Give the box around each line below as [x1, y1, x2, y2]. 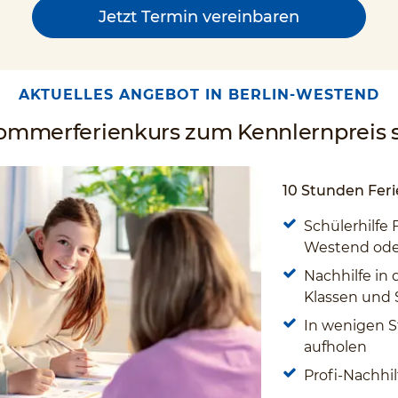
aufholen [304, 338, 367, 355]
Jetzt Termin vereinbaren [99, 7, 299, 27]
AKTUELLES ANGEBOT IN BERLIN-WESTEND [19, 86, 379, 103]
